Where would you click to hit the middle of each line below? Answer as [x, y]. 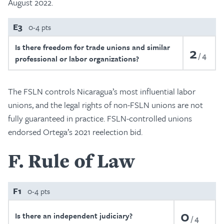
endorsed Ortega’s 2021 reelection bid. [75, 132]
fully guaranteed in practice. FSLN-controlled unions [100, 118]
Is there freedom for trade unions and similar [92, 47]
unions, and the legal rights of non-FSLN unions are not [105, 105]
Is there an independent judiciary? [74, 215]
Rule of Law [81, 160]
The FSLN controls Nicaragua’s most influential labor [102, 91]
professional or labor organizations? [77, 58]
